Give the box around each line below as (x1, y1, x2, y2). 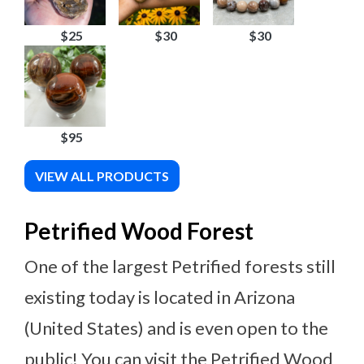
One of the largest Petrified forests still (24, 255, 336, 278)
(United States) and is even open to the (24, 317, 328, 340)
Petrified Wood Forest (24, 217, 253, 245)
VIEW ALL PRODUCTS (35, 168, 169, 184)
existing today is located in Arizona (24, 286, 295, 309)
